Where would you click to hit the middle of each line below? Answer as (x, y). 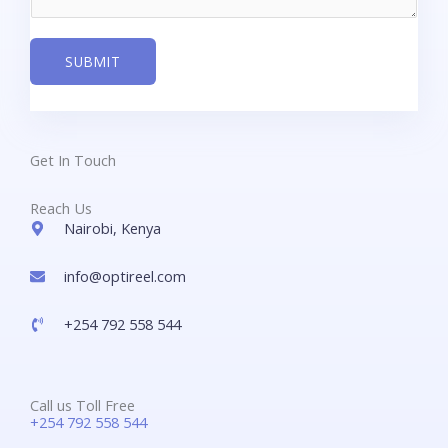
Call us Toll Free (82, 404)
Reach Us (61, 207)
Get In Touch (73, 159)
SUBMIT (93, 61)
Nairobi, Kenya (112, 227)
